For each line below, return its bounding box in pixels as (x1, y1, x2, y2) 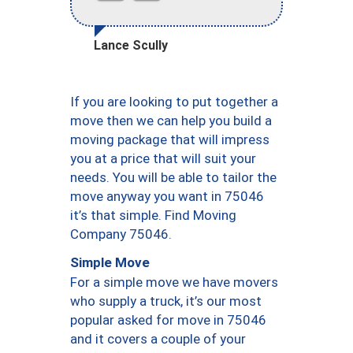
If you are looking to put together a (70, 93, 278, 110)
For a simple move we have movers (70, 273, 278, 290)
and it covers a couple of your (70, 330, 246, 347)
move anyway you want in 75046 (70, 188, 264, 204)
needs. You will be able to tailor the (70, 169, 277, 185)
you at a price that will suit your (70, 150, 256, 166)
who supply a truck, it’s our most (70, 292, 262, 309)
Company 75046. (70, 225, 172, 242)
